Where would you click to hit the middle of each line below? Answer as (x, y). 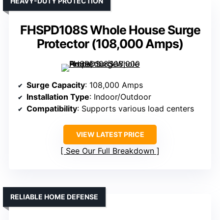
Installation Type (58, 97)
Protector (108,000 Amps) (110, 44)
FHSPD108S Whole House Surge (110, 30)
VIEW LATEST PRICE (110, 135)
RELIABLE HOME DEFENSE (54, 197)
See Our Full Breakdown (110, 151)
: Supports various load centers (136, 109)
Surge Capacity (56, 85)
